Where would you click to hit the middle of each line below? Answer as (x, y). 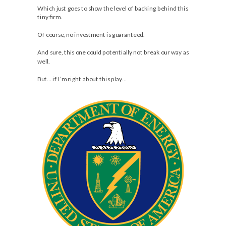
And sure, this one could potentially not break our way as (113, 52)
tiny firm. (49, 17)
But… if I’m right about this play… (82, 78)
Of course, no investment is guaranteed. (91, 35)
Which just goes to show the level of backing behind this (113, 8)
